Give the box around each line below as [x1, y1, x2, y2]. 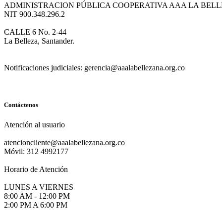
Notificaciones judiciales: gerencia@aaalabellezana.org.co [4, 63, 185, 72]
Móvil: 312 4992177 [4, 147, 68, 156]
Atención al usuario [4, 120, 65, 129]
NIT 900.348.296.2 [4, 10, 65, 19]
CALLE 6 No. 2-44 [4, 28, 66, 37]
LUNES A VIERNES [4, 182, 73, 191]
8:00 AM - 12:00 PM [4, 191, 70, 200]
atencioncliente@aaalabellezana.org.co [4, 138, 125, 147]
